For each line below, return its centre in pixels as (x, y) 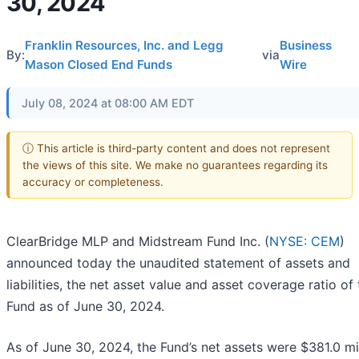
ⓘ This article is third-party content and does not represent (176, 148)
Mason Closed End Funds (99, 65)
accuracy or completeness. (93, 182)
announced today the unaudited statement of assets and (178, 263)
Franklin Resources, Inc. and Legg (124, 45)
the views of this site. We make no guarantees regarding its (175, 165)
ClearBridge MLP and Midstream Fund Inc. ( (138, 242)
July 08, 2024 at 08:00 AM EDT (108, 103)
